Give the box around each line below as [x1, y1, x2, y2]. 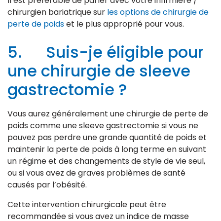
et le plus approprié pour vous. [64, 18, 184, 30]
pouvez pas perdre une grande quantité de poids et [7, 132, 207, 144]
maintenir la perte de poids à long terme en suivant [7, 144, 206, 155]
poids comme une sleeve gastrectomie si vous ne [7, 120, 198, 132]
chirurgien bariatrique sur [7, 6, 107, 18]
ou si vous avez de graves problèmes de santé [7, 167, 185, 179]
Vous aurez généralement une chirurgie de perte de [7, 108, 208, 120]
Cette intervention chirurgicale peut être [7, 199, 166, 211]
